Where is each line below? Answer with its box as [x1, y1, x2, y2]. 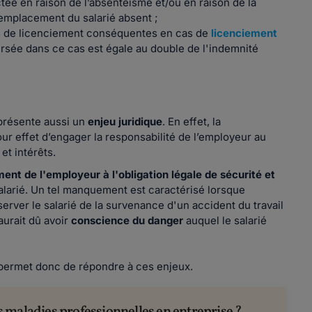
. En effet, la [162, 115, 221, 128]
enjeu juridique [88, 115, 163, 128]
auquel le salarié [183, 214, 267, 227]
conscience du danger [71, 214, 184, 227]
